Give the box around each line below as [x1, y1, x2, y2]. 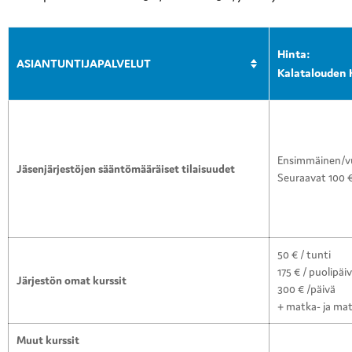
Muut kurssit [16, 333, 79, 348]
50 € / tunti [277, 247, 331, 262]
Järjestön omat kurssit [16, 273, 126, 288]
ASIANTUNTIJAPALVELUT [16, 56, 151, 71]
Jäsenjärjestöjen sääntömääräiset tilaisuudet [16, 162, 235, 177]
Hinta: [277, 46, 310, 62]
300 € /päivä [277, 282, 335, 297]
